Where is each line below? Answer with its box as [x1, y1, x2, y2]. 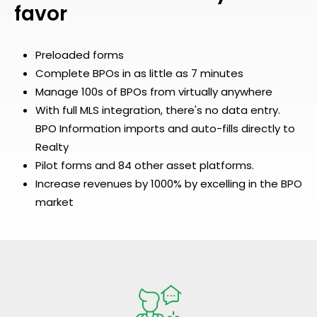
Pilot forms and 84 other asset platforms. [35, 158, 254, 173]
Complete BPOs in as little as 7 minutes [35, 66, 243, 81]
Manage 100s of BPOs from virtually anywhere [35, 84, 272, 99]
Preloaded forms [35, 47, 124, 62]
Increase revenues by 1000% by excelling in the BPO [35, 176, 302, 191]
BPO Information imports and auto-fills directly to [35, 121, 295, 136]
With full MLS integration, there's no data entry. [35, 103, 280, 117]
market [35, 195, 74, 209]
